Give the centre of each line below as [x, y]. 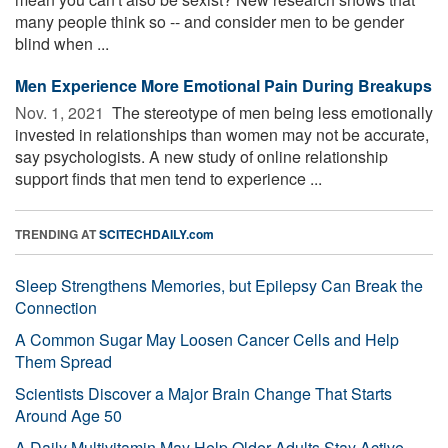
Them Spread [63, 361]
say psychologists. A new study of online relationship [201, 156]
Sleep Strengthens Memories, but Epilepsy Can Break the [219, 285]
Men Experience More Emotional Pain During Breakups [223, 85]
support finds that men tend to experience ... [168, 178]
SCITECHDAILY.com [156, 233]
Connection [56, 307]
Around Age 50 [68, 415]
